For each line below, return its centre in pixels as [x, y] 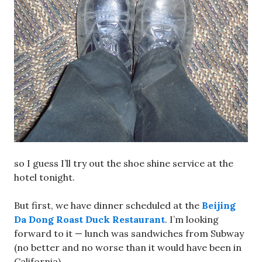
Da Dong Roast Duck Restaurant [89, 220]
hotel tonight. [44, 177]
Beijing [219, 206]
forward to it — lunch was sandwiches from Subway [129, 234]
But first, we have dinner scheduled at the [108, 206]
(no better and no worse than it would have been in [128, 248]
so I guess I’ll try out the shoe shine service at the [124, 163]
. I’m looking [192, 220]
